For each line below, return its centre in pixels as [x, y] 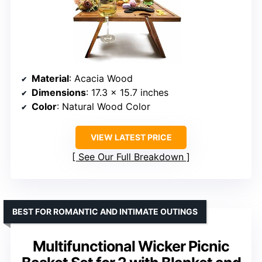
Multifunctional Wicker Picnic [131, 247]
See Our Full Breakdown [131, 157]
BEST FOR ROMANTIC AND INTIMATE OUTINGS [105, 212]
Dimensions [59, 93]
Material [50, 79]
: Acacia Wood [101, 79]
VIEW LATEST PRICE [131, 137]
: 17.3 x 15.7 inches [127, 93]
